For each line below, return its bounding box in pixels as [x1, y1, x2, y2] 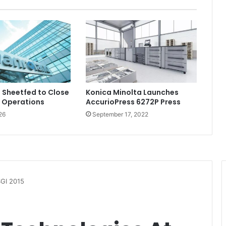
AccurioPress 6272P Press [85, 97, 181, 107]
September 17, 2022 [92, 110, 148, 119]
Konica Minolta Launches [85, 87, 179, 98]
